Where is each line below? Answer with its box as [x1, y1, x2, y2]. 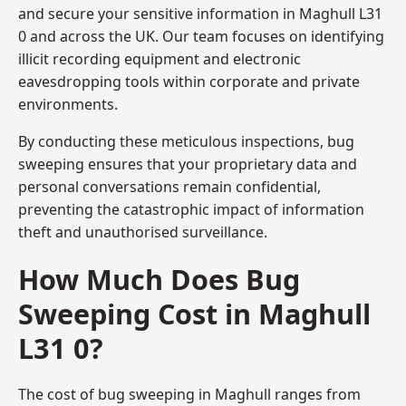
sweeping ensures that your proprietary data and [18, 153, 357, 174]
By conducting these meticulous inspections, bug [18, 130, 354, 151]
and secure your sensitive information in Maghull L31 [18, 3, 382, 24]
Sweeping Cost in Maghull [18, 294, 371, 333]
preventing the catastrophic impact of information [18, 198, 364, 219]
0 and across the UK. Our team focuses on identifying [18, 25, 384, 46]
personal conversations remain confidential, [18, 176, 321, 197]
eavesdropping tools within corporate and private [18, 71, 360, 92]
